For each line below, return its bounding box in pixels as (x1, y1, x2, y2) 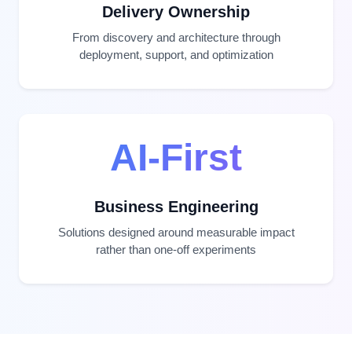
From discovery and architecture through (71, 31, 280, 45)
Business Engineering (93, 198, 258, 216)
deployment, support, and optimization (79, 48, 273, 62)
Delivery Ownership (102, 3, 250, 21)
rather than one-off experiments (96, 243, 256, 257)
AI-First (110, 137, 242, 179)
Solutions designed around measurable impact (57, 225, 295, 240)
